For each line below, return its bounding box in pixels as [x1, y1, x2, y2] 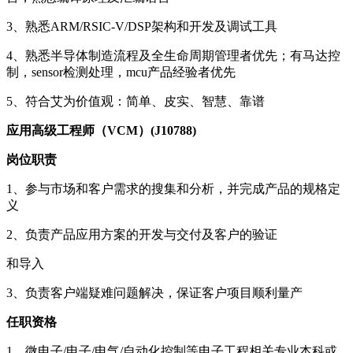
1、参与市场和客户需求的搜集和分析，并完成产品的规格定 [6, 181, 340, 195]
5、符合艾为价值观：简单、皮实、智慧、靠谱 [6, 94, 265, 108]
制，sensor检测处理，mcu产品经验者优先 [6, 65, 236, 79]
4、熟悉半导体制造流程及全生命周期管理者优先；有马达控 [6, 48, 340, 62]
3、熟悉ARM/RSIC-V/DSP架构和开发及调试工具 [6, 19, 277, 33]
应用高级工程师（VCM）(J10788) [6, 123, 196, 137]
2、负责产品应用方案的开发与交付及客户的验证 [6, 227, 277, 241]
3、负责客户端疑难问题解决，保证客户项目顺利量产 [6, 285, 303, 299]
